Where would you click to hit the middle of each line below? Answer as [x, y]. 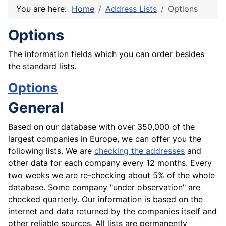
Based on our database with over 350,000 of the [101, 127]
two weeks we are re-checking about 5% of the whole [111, 175]
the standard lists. [42, 66]
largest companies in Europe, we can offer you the [105, 139]
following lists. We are [51, 151]
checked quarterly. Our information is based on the [105, 200]
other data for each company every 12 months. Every [110, 163]
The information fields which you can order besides [106, 54]
